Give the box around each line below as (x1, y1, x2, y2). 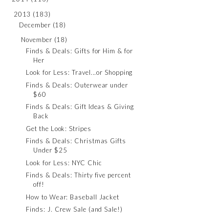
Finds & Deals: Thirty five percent (26, 171, 131, 179)
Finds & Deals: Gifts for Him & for (26, 46, 133, 55)
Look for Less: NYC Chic (26, 158, 102, 167)
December (19, 21, 51, 29)
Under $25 (33, 146, 67, 154)
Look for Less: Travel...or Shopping (26, 68, 133, 76)
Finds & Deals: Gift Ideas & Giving (26, 103, 134, 110)
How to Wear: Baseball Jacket (26, 193, 119, 201)
